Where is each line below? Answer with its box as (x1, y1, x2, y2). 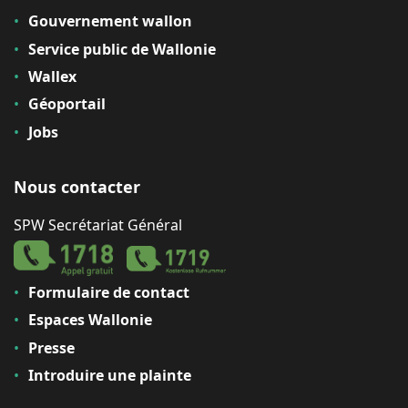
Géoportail (28, 94, 106, 115)
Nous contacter (14, 175, 140, 198)
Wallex (28, 66, 76, 87)
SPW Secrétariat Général (14, 214, 182, 235)
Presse (28, 337, 75, 358)
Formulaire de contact (28, 281, 189, 302)
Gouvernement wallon (28, 11, 192, 32)
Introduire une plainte (28, 365, 191, 386)
